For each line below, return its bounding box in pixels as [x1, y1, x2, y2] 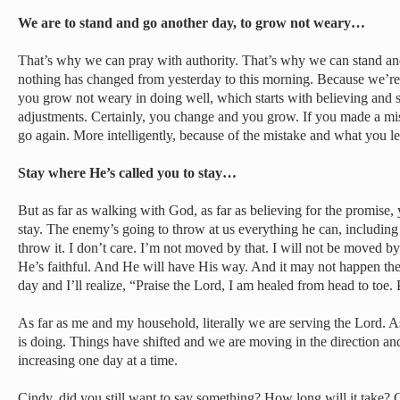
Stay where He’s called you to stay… [18, 165, 237, 180]
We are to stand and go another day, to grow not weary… [18, 15, 365, 30]
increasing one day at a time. [18, 353, 178, 368]
